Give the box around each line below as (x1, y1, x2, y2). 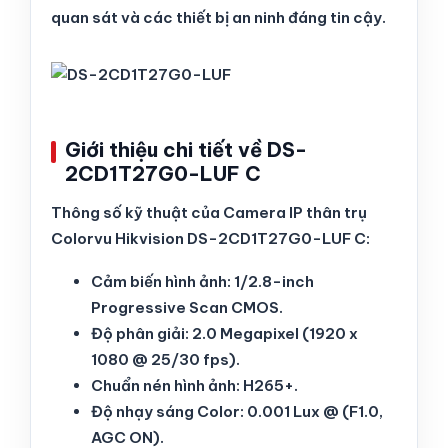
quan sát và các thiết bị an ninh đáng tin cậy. (51, 8, 386, 27)
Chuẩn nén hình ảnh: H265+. (91, 376, 298, 395)
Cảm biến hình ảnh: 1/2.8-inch (91, 272, 314, 291)
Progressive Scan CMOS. (91, 298, 283, 317)
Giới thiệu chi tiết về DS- (65, 137, 307, 162)
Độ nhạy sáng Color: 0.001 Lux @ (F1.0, (91, 402, 383, 421)
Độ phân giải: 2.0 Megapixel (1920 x (91, 324, 358, 343)
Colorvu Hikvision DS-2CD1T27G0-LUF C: (51, 229, 370, 248)
